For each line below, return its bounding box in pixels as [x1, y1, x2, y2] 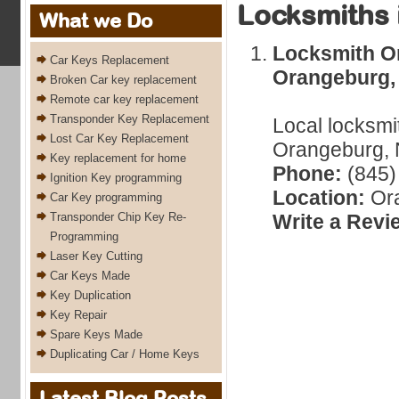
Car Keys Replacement [50, 53, 169, 67]
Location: [273, 186, 365, 209]
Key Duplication [50, 289, 131, 302]
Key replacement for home [50, 151, 186, 165]
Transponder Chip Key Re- [50, 210, 186, 224]
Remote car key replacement [50, 93, 199, 106]
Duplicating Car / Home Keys [50, 347, 199, 361]
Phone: [273, 162, 342, 185]
